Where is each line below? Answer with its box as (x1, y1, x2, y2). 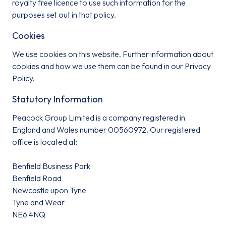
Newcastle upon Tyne (12, 185, 86, 195)
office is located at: (12, 137, 78, 147)
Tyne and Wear (12, 197, 65, 207)
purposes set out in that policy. (12, 10, 116, 20)
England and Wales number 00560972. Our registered (12, 125, 200, 135)
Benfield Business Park (12, 161, 90, 171)
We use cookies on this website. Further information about (12, 49, 213, 59)
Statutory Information (12, 93, 103, 105)
